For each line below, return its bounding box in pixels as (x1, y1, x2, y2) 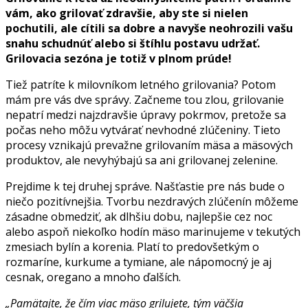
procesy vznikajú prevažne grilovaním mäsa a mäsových (5, 137, 293, 153)
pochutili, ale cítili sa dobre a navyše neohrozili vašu (5, 20, 293, 36)
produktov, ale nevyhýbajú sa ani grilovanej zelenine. (5, 152, 278, 168)
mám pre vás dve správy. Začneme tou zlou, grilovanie (5, 91, 284, 107)
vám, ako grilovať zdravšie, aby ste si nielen (5, 5, 248, 21)
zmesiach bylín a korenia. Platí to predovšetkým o (5, 239, 259, 254)
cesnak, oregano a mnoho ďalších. (5, 269, 181, 285)
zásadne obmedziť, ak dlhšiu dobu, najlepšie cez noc (5, 208, 272, 224)
